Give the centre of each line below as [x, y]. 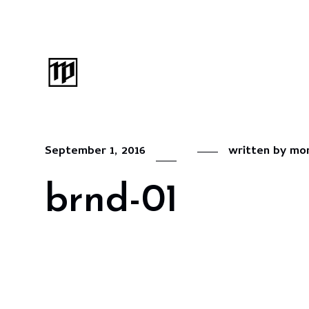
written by [259, 152]
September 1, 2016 [95, 152]
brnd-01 [111, 201]
